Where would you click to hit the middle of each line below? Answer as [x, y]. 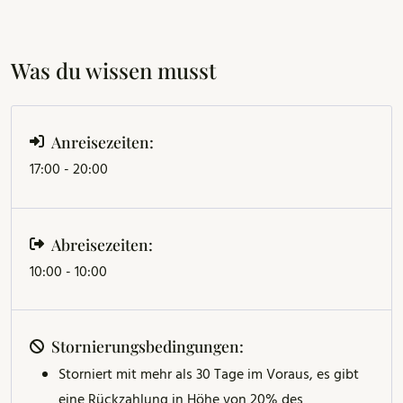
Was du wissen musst [113, 71]
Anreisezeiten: [103, 141]
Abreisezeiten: [102, 244]
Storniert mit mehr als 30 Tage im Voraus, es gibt [209, 376]
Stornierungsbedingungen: [148, 346]
